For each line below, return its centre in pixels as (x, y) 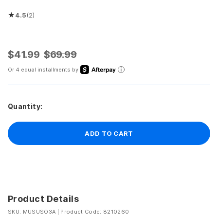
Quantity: (25, 106)
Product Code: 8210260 (95, 211)
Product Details (44, 199)
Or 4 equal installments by (43, 69)
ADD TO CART (109, 133)
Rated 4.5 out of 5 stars (44, 19)
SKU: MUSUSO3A (33, 211)
